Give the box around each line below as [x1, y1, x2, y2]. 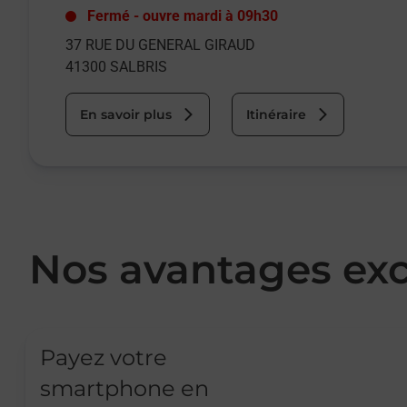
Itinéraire [246, 106, 306, 123]
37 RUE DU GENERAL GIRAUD [65, 36, 255, 54]
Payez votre [40, 344, 167, 371]
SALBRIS [110, 58, 167, 75]
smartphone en [40, 375, 209, 402]
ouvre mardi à [143, 7, 233, 25]
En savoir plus [80, 106, 172, 123]
